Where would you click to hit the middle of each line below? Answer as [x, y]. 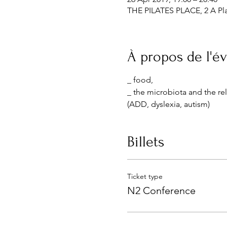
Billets [145, 142]
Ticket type [145, 176]
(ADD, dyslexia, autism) [168, 104]
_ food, [140, 80]
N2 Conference [161, 191]
